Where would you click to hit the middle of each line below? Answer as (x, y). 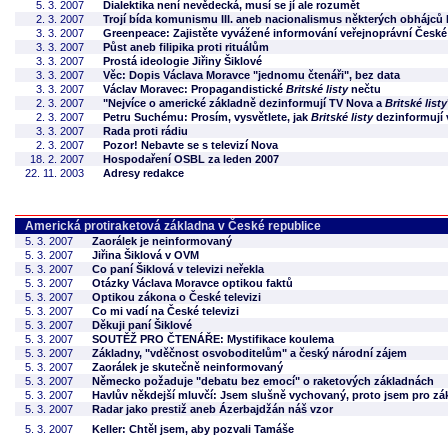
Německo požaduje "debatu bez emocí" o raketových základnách (263, 381)
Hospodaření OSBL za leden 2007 (191, 159)
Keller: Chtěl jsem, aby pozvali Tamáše (193, 429)
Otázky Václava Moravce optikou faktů (192, 283)
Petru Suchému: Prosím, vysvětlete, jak (207, 117)
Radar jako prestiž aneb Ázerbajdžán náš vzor (212, 409)
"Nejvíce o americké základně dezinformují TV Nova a (244, 103)
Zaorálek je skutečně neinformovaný (187, 367)
